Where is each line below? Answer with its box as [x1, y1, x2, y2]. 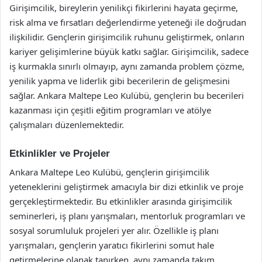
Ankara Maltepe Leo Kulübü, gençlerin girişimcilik [9, 166, 209, 178]
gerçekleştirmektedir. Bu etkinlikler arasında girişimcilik [9, 195, 232, 207]
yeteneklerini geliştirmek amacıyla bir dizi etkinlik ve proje [9, 181, 243, 192]
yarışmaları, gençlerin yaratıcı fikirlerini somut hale [9, 239, 214, 251]
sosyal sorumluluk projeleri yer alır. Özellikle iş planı [9, 225, 219, 236]
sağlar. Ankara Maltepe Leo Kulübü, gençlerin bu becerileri [9, 89, 244, 101]
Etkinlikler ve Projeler [9, 147, 110, 159]
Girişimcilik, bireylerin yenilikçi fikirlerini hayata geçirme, [9, 1, 238, 13]
